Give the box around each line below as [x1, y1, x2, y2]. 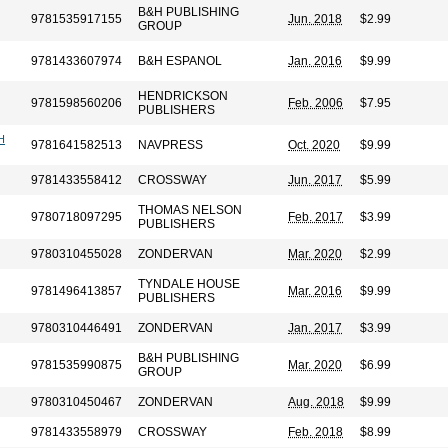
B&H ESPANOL [138, 54, 222, 68]
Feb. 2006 [288, 96, 343, 110]
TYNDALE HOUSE [138, 277, 240, 291]
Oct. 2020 [288, 138, 340, 152]
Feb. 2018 [288, 425, 343, 439]
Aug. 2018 [288, 395, 344, 409]
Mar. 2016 [288, 284, 342, 298]
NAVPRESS [138, 138, 203, 152]
